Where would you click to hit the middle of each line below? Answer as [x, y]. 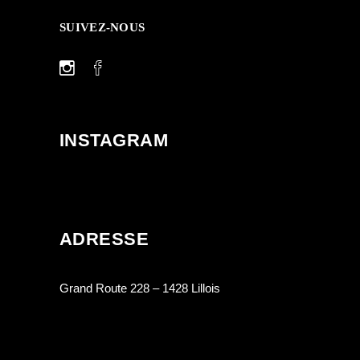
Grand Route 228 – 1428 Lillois [140, 288]
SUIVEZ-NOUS [102, 28]
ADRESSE [104, 239]
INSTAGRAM [114, 141]
